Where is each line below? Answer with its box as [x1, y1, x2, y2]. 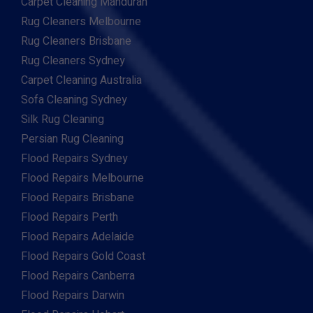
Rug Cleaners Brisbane [21, 33, 131, 50]
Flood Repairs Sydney [21, 150, 128, 167]
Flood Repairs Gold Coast [21, 248, 145, 265]
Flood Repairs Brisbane [21, 189, 134, 206]
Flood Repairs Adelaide [21, 228, 134, 245]
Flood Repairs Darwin [21, 287, 124, 304]
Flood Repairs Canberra [21, 268, 135, 284]
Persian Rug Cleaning [21, 131, 124, 147]
